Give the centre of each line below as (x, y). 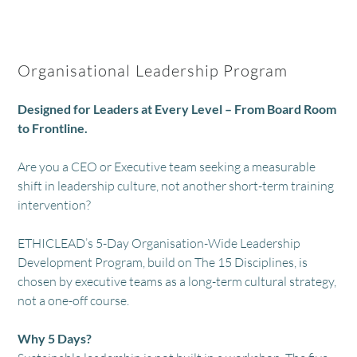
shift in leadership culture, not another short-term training (176, 186)
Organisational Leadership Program (153, 71)
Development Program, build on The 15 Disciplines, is (163, 263)
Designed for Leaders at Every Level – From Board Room (177, 109)
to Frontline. (53, 128)
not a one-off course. (74, 301)
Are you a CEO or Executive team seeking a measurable (167, 167)
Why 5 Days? (55, 339)
